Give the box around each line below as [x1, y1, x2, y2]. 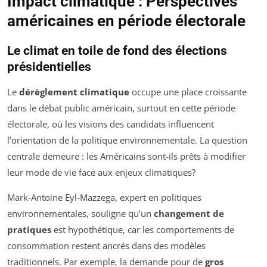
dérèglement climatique [19, 85, 129, 98]
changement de [154, 207, 224, 219]
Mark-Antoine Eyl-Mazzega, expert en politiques [7, 191, 201, 203]
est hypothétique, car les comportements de [51, 223, 234, 235]
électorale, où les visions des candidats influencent [7, 117, 214, 130]
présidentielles [7, 59, 91, 74]
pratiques [7, 223, 51, 235]
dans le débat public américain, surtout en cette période [7, 101, 235, 114]
